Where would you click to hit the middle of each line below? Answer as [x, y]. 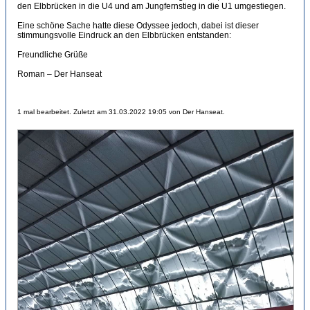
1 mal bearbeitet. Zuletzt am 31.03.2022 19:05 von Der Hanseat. [121, 112]
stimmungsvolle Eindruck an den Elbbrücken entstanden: [124, 35]
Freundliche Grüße [53, 55]
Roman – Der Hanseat [60, 74]
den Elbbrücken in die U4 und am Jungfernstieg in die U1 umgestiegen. [152, 6]
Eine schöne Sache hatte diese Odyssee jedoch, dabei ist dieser [138, 26]
